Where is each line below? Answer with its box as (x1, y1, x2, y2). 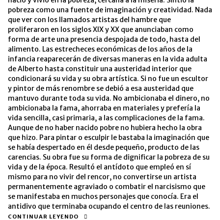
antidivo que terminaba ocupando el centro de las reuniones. (8, 201, 210, 211)
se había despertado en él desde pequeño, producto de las (8, 142, 199, 152)
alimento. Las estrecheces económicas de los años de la (8, 44, 192, 54)
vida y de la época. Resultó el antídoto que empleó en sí (8, 162, 191, 171)
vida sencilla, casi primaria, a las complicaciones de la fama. (8, 113, 205, 122)
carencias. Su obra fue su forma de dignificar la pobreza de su (8, 152, 210, 162)
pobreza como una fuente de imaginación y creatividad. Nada (8, 5, 212, 14)
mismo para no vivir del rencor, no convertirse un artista (8, 172, 196, 181)
